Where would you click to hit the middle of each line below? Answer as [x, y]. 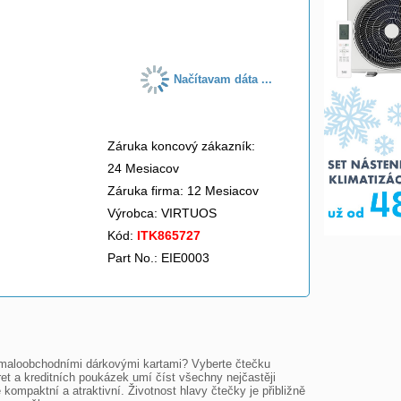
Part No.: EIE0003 [158, 258]
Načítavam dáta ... [223, 79]
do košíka [198, 17]
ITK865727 [169, 235]
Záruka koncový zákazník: [181, 146]
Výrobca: [134, 213]
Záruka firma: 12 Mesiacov [183, 191]
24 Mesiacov [143, 168]
